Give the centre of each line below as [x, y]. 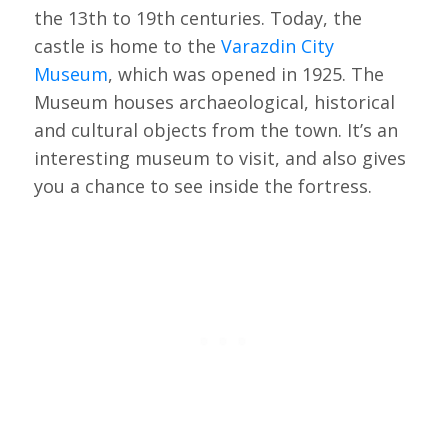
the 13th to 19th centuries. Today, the [197, 18]
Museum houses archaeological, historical [214, 102]
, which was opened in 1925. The [245, 74]
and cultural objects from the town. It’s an [215, 130]
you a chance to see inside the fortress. [202, 186]
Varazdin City [277, 46]
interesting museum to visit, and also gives [219, 158]
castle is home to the [127, 46]
